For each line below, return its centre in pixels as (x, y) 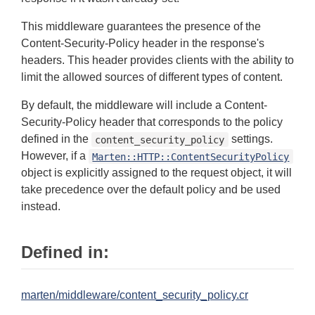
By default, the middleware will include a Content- (144, 105)
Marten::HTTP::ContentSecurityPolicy (191, 156)
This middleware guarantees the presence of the (141, 27)
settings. (250, 139)
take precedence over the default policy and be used (151, 190)
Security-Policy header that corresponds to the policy (152, 122)
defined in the (56, 139)
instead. (41, 207)
